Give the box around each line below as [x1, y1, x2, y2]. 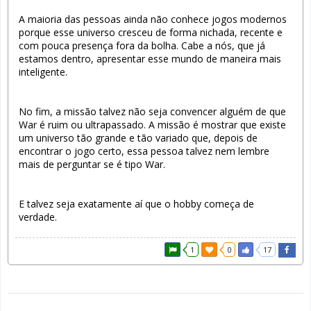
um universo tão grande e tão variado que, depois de [19, 131, 258, 144]
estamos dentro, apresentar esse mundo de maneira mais [19, 51, 281, 65]
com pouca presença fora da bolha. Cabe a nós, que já [19, 38, 265, 52]
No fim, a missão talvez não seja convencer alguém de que [19, 104, 286, 118]
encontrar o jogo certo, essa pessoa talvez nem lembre [19, 144, 269, 158]
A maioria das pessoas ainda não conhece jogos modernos [19, 12, 287, 26]
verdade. [19, 210, 57, 224]
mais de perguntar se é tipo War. [19, 157, 165, 171]
